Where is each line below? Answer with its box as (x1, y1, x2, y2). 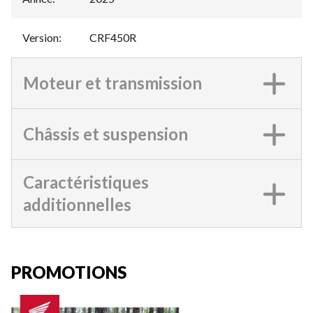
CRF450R (89, 31, 136, 45)
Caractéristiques (23, 172, 149, 193)
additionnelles (23, 194, 131, 215)
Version (22, 31, 59, 45)
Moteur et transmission (23, 73, 202, 94)
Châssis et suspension (23, 124, 188, 145)
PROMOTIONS (11, 262, 126, 283)
